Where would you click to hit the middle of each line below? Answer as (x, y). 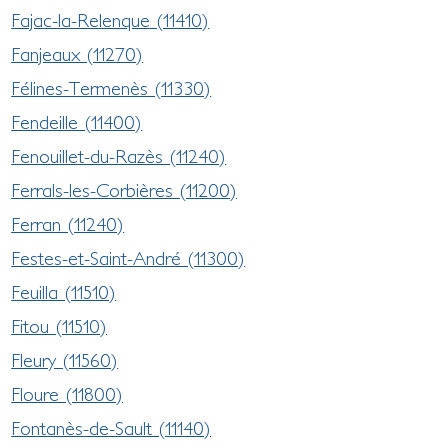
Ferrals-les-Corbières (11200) (124, 189)
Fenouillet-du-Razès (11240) (119, 155)
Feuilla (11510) (64, 291)
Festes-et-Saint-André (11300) (128, 257)
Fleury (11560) (65, 359)
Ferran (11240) (68, 223)
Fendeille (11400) (77, 121)
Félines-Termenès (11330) (111, 87)
